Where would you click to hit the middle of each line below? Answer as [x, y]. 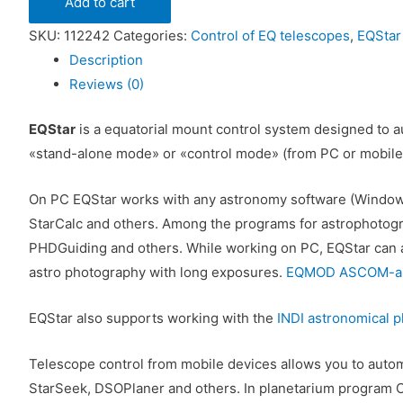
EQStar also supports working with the [153, 318]
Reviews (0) [107, 84]
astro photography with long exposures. [157, 272]
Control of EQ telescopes [270, 36]
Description [106, 60]
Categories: [152, 36]
